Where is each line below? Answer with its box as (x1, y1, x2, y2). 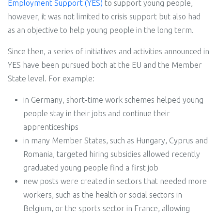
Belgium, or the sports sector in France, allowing (23, 203, 190, 213)
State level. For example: (8, 74, 94, 83)
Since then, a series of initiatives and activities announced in (8, 46, 209, 56)
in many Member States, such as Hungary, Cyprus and (23, 136, 208, 145)
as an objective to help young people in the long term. (8, 25, 194, 34)
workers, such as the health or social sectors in (23, 190, 182, 199)
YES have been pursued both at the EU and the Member (8, 60, 202, 69)
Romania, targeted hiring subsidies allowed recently (23, 149, 200, 158)
